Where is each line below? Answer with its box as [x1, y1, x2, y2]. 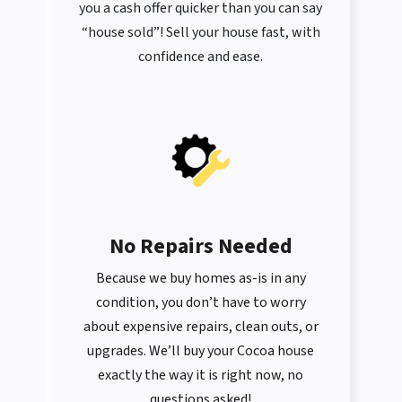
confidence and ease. [138, 47, 264, 67]
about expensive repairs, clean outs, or [83, 317, 319, 337]
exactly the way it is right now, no [98, 365, 304, 386]
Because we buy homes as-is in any [95, 268, 306, 289]
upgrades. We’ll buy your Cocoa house [87, 341, 315, 362]
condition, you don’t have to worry [95, 293, 306, 313]
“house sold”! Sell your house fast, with [81, 22, 320, 43]
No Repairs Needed [109, 231, 293, 263]
